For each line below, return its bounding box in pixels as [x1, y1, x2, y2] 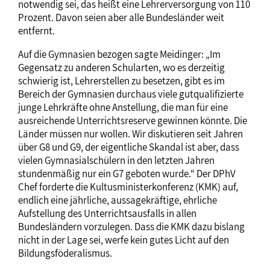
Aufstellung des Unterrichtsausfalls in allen [18, 207, 196, 220]
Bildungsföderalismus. [18, 246, 112, 260]
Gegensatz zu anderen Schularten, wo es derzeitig [18, 61, 225, 74]
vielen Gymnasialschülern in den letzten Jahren [18, 154, 215, 167]
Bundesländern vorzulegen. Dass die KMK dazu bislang [18, 220, 245, 233]
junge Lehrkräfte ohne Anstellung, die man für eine [18, 101, 228, 114]
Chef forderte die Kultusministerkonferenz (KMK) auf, [18, 180, 238, 193]
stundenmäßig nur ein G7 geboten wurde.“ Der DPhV [18, 167, 236, 180]
